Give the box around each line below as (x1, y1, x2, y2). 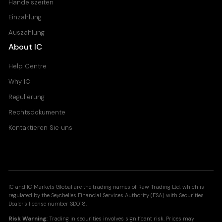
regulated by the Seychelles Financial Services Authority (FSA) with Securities (8, 192, 204, 200)
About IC (8, 42, 43, 53)
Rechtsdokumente (8, 108, 66, 116)
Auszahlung (8, 28, 45, 37)
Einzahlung (8, 13, 42, 22)
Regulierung (8, 93, 45, 102)
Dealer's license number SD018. (8, 200, 87, 208)
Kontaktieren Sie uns (8, 123, 73, 132)
